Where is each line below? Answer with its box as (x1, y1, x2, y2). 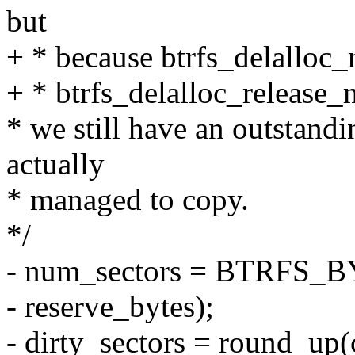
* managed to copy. (6, 182, 249, 217)
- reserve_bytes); (6, 289, 214, 324)
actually (6, 147, 105, 181)
